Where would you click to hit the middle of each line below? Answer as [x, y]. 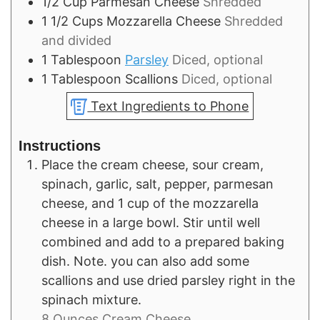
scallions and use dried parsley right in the [168, 281]
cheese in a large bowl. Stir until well [151, 223]
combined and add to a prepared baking [163, 242]
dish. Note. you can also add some [145, 261]
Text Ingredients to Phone [168, 106]
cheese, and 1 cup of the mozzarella [150, 204]
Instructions [60, 146]
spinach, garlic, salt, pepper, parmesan [157, 184]
